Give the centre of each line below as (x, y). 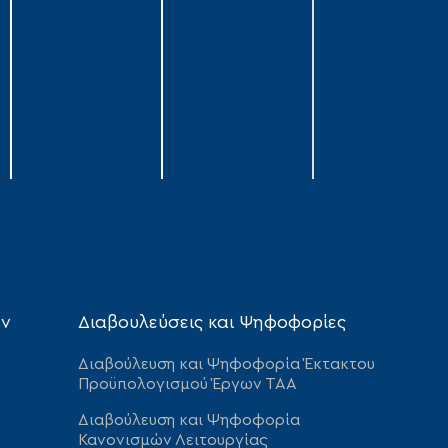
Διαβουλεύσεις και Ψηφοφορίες (212, 323)
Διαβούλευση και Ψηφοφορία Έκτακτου (227, 364)
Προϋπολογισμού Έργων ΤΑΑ (188, 384)
